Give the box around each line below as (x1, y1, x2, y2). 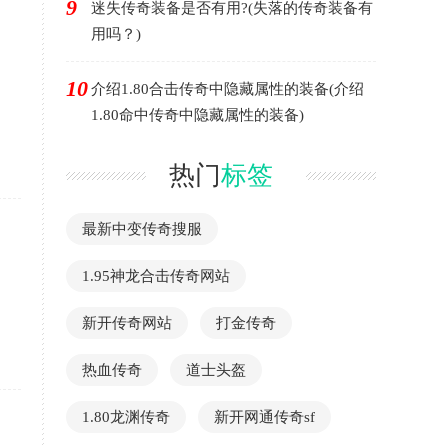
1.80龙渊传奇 (82, 409, 170, 425)
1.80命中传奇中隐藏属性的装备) (91, 107, 304, 123)
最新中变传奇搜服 (82, 221, 202, 237)
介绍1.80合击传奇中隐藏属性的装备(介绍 (91, 81, 364, 97)
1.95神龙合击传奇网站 (82, 268, 230, 284)
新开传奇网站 (82, 315, 172, 331)
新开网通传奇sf (214, 409, 315, 425)
